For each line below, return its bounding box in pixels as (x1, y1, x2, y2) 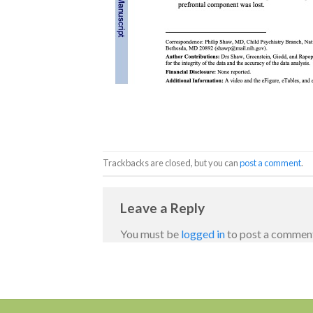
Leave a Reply (120, 199, 208, 216)
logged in (181, 227, 225, 241)
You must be (120, 227, 181, 241)
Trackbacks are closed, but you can (103, 156, 240, 168)
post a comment (240, 156, 301, 168)
